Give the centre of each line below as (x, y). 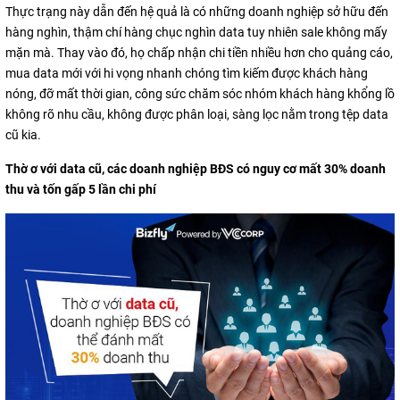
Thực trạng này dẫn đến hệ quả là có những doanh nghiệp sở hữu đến (197, 12)
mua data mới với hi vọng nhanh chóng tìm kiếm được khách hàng (187, 73)
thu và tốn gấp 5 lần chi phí (81, 189)
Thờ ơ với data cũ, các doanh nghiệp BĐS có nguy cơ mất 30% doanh (196, 169)
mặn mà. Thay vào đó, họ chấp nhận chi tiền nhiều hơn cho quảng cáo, (199, 53)
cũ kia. (23, 135)
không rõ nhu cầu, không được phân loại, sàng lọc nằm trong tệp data (197, 114)
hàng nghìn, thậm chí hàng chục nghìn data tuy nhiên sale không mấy (196, 32)
